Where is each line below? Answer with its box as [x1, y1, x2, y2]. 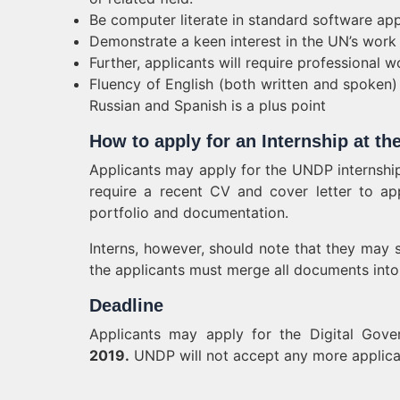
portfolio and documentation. [89, 204, 288, 221]
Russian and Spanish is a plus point [89, 96, 326, 114]
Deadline [89, 296, 163, 315]
